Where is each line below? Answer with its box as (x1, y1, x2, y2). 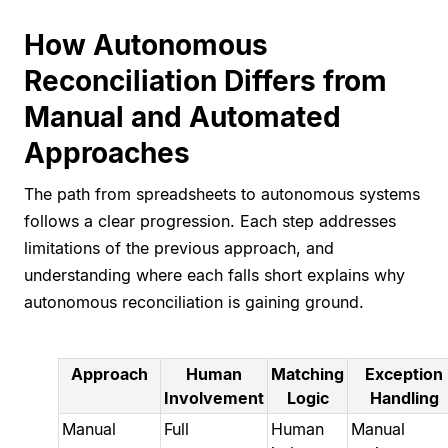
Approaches (24, 136, 190, 171)
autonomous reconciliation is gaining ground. (24, 292, 364, 313)
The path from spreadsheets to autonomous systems (24, 184, 420, 205)
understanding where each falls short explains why (24, 265, 405, 286)
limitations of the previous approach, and (24, 238, 334, 259)
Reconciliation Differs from (24, 64, 387, 99)
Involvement (164, 388, 265, 409)
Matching (271, 364, 345, 385)
